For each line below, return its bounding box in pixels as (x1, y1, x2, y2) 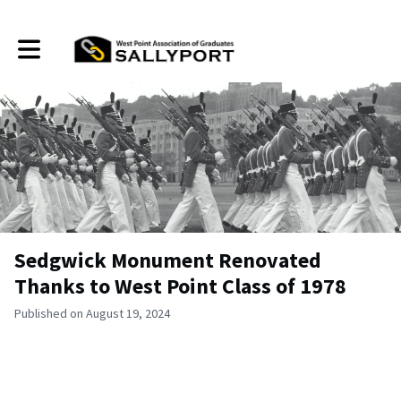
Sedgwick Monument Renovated (14, 246, 321, 274)
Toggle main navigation (17, 34, 140, 51)
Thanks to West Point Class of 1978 (14, 272, 346, 300)
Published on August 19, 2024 (14, 305, 170, 321)
